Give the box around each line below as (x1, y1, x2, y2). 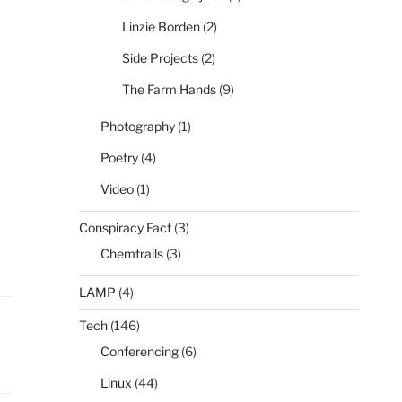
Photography (100, 118, 175, 135)
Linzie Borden (122, 19, 200, 35)
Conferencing (100, 344, 179, 360)
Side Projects (122, 50, 198, 66)
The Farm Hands (122, 82, 216, 98)
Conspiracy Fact (79, 220, 171, 236)
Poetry (100, 150, 138, 166)
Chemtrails (100, 246, 163, 262)
